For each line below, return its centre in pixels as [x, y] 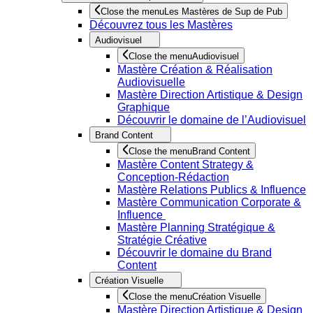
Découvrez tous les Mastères [161, 25]
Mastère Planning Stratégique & [196, 227]
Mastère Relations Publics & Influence [212, 190]
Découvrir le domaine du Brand [195, 253]
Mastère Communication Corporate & [209, 202]
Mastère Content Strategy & [185, 165]
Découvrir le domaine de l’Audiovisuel [212, 120]
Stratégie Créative [162, 240]
